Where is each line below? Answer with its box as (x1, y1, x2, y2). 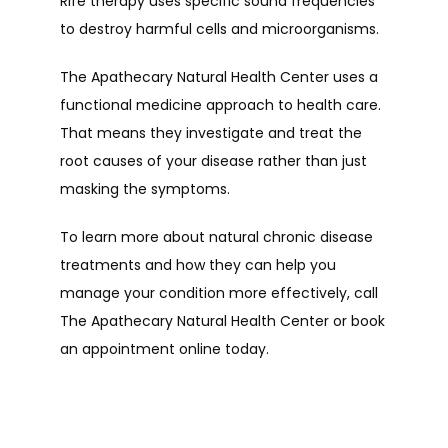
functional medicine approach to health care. (60, 95, 381, 115)
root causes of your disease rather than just (60, 151, 367, 171)
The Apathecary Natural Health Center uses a (60, 67, 378, 87)
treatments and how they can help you (60, 255, 336, 275)
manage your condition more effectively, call (60, 283, 378, 303)
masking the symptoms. (60, 179, 230, 199)
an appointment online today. (60, 339, 269, 359)
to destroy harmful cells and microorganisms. (60, 19, 379, 39)
